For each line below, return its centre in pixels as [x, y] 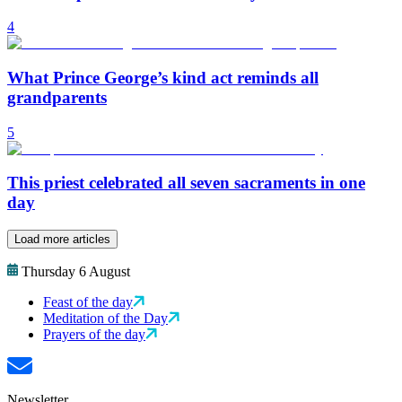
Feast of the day [88, 302]
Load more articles [62, 240]
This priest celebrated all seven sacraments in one [186, 183]
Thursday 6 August [76, 272]
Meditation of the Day [105, 319]
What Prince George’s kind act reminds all [163, 78]
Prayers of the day [94, 335]
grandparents [57, 98]
